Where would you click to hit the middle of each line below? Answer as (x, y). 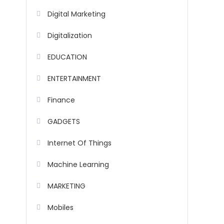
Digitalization (70, 36)
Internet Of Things (79, 143)
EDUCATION (67, 57)
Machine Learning (78, 165)
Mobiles (60, 208)
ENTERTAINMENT (74, 79)
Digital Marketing (76, 14)
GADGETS (64, 122)
